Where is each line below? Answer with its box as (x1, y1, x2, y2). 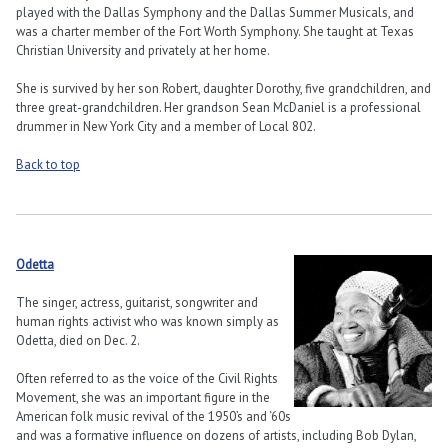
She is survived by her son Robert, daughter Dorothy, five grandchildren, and (16, 79, 431, 97)
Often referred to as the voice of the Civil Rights (16, 370, 278, 388)
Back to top (16, 155, 80, 173)
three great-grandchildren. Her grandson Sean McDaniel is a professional (16, 98, 421, 116)
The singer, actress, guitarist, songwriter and (16, 294, 258, 312)
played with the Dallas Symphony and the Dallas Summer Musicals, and (16, 3, 414, 21)
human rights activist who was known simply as (16, 313, 279, 331)
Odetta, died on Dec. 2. (16, 332, 140, 350)
